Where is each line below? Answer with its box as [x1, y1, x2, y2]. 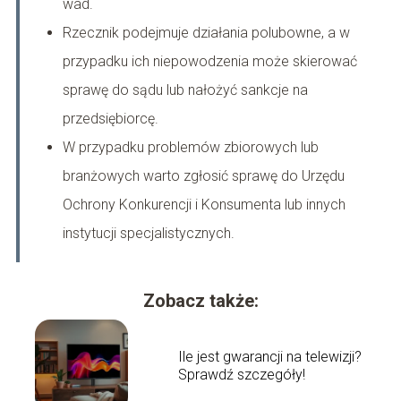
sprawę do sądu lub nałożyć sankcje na [62, 81, 308, 99]
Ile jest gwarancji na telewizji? [177, 348, 362, 366]
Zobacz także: [142, 290, 259, 312]
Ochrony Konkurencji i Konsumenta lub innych [62, 196, 346, 214]
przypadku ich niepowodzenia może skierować [62, 53, 357, 71]
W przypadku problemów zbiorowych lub [62, 139, 319, 157]
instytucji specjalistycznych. [62, 225, 235, 243]
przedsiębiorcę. [62, 110, 158, 128]
